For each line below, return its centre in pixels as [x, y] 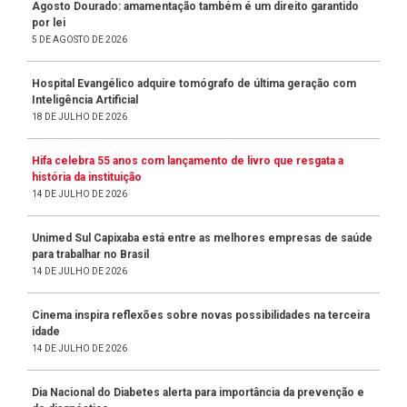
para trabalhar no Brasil [90, 254]
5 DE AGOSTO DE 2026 [79, 39]
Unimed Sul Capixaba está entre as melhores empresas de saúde [202, 238]
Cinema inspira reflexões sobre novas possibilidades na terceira [201, 315]
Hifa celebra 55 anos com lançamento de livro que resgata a [188, 160]
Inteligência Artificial [85, 99]
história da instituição [87, 177]
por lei [49, 22]
